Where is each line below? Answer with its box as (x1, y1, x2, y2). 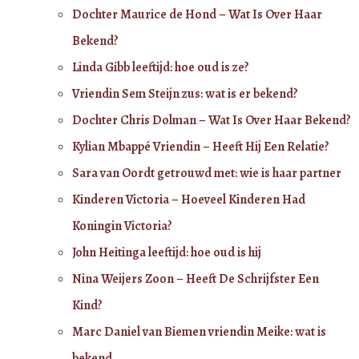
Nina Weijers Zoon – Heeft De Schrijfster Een (72, 269, 319, 288)
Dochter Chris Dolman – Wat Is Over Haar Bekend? (72, 111, 351, 129)
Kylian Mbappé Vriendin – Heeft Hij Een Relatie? (72, 137, 329, 155)
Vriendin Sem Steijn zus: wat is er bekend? (72, 84, 298, 103)
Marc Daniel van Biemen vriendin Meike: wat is (72, 322, 326, 341)
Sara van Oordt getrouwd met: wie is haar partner (72, 163, 341, 182)
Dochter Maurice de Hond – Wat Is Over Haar (72, 5, 322, 23)
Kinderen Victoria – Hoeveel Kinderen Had (72, 190, 305, 208)
